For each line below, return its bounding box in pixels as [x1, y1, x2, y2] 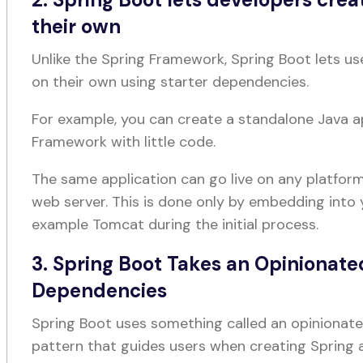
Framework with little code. [32, 132, 220, 152]
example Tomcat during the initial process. [32, 215, 319, 234]
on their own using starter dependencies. [32, 72, 310, 92]
